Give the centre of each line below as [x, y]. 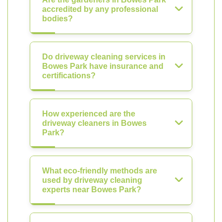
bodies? [57, 19]
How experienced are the [89, 114]
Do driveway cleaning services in [104, 57]
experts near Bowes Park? [92, 190]
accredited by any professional [100, 9]
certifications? [69, 76]
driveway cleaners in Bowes [94, 123]
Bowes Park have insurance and [103, 66]
